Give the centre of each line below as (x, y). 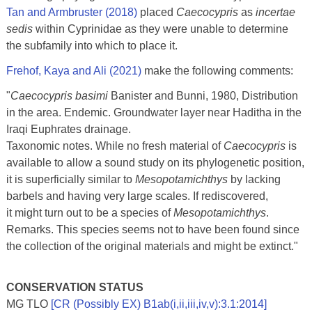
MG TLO (28, 304)
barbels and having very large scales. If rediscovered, (137, 196)
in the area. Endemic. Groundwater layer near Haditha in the (154, 112)
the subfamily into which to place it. (92, 45)
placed (156, 12)
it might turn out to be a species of (89, 212)
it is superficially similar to (70, 179)
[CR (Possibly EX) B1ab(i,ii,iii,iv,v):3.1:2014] (158, 304)
